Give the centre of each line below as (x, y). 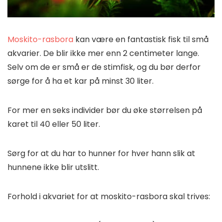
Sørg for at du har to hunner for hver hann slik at (101, 153)
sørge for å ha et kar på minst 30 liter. (81, 81)
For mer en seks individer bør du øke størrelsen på (105, 110)
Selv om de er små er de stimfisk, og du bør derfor (104, 67)
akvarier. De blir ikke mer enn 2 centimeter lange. (103, 53)
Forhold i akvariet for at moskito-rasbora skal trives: (109, 196)
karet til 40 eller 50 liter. (54, 124)
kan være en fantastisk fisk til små (141, 39)
